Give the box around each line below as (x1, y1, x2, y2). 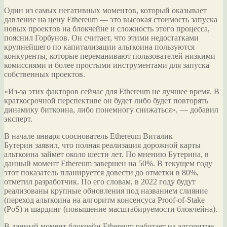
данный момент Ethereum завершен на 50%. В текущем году (4, 159, 212, 168)
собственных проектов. (4, 70, 85, 79)
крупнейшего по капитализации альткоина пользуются (4, 43, 195, 52)
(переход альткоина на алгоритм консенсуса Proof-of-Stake (4, 196, 205, 205)
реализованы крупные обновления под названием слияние (4, 186, 208, 196)
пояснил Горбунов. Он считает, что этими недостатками (4, 33, 199, 43)
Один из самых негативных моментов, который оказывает (4, 6, 207, 15)
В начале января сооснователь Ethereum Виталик (4, 132, 173, 141)
